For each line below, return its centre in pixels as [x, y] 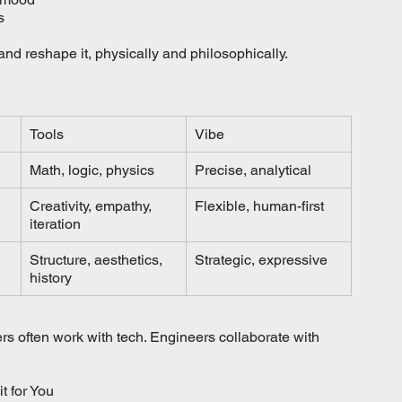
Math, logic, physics [92, 170]
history [51, 277]
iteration [55, 223]
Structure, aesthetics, [98, 259]
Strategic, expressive [261, 259]
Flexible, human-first [259, 205]
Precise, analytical [253, 170]
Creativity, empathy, [92, 205]
